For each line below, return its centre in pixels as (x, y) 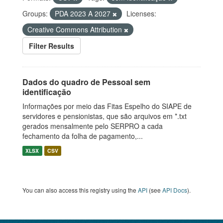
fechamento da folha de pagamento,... (83, 136)
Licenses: (141, 13)
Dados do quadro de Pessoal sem (86, 82)
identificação (47, 92)
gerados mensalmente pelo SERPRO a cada (93, 126)
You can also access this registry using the (80, 190)
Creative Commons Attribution (76, 29)
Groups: (35, 13)
